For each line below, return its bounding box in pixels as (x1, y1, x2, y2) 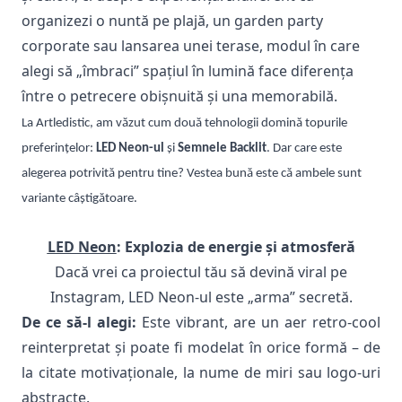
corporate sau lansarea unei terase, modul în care (22, 36, 360, 56)
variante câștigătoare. (22, 192, 137, 205)
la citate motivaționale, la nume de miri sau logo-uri (22, 363, 380, 382)
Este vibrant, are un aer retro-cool (136, 312, 380, 332)
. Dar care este (267, 142, 342, 155)
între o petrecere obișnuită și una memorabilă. (22, 86, 337, 106)
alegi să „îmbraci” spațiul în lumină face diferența (22, 61, 354, 81)
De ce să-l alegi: (22, 312, 136, 332)
